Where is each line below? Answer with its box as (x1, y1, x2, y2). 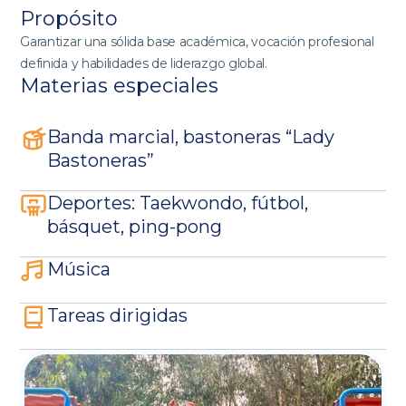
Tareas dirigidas (47, 304, 188, 326)
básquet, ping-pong (47, 216, 223, 237)
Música (47, 258, 111, 280)
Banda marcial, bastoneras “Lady (47, 126, 335, 148)
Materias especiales (20, 73, 219, 98)
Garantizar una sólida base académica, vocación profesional (20, 34, 374, 50)
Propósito (20, 6, 119, 31)
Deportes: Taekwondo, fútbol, (47, 192, 309, 214)
